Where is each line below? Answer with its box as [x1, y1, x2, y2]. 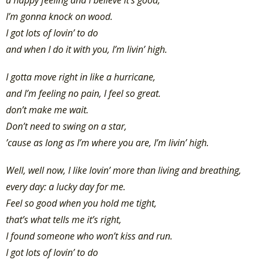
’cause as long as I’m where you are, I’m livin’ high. [6, 136, 209, 149]
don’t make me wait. [6, 103, 89, 116]
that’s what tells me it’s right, [6, 213, 122, 226]
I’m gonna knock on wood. [6, 9, 113, 23]
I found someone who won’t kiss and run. [6, 229, 173, 242]
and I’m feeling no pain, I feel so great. [6, 86, 161, 100]
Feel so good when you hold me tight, [6, 196, 157, 210]
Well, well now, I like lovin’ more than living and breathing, [6, 163, 241, 177]
